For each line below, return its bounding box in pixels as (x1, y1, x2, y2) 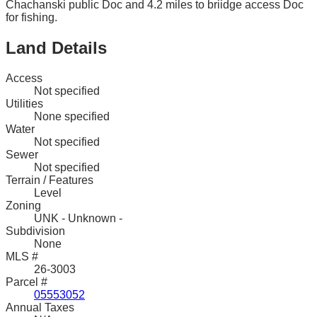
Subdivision (6, 225, 65, 238)
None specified (34, 110, 110, 123)
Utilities (6, 98, 43, 110)
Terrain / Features (6, 174, 93, 187)
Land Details (6, 38, 107, 58)
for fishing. (6, 11, 57, 24)
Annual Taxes (6, 301, 74, 314)
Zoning (6, 200, 41, 212)
